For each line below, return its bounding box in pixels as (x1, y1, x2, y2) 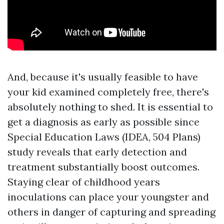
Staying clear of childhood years (7, 175, 160, 188)
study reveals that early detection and (7, 145, 187, 158)
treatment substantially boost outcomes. (7, 160, 199, 173)
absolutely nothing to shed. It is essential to (7, 100, 213, 113)
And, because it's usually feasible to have (7, 70, 198, 83)
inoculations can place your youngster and (7, 190, 209, 203)
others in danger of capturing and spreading (7, 205, 215, 218)
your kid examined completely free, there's (7, 85, 209, 98)
